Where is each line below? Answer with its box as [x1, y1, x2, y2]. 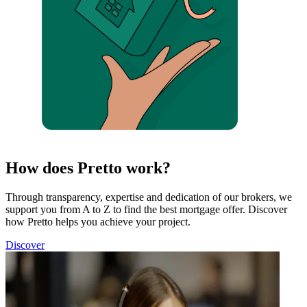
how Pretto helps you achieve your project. [5, 215, 191, 228]
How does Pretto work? [5, 158, 171, 177]
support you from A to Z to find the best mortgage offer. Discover [5, 203, 287, 215]
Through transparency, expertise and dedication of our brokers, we [5, 191, 292, 203]
